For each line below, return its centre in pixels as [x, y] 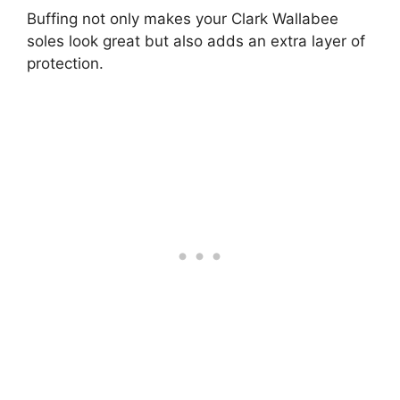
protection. [65, 63]
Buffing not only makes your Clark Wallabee [183, 18]
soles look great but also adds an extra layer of [196, 41]
